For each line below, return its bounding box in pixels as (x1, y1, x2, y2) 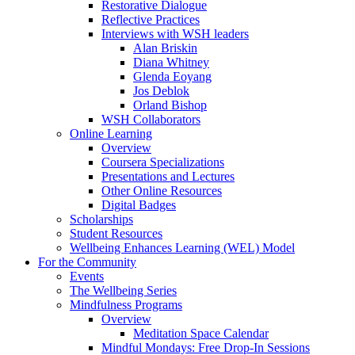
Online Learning (70, 126, 152, 140)
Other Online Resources (101, 183, 222, 197)
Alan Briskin (133, 40, 197, 55)
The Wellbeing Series (70, 283, 177, 297)
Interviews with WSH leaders (101, 26, 249, 40)
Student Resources (70, 226, 162, 240)
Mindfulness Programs (70, 297, 182, 311)
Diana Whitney (133, 55, 209, 69)
